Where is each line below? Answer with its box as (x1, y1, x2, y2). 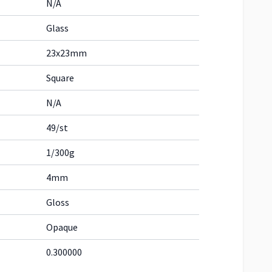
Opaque (46, 221, 78, 233)
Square (46, 72, 74, 84)
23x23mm (46, 47, 87, 59)
